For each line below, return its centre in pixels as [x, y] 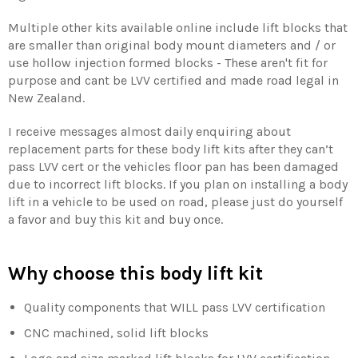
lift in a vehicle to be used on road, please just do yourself [175, 202]
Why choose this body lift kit [135, 274]
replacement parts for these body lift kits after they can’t [171, 149]
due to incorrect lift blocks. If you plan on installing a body [178, 185]
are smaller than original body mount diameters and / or [172, 46]
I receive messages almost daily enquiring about [149, 132]
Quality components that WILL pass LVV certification [175, 308]
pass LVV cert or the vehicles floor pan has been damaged [173, 167]
